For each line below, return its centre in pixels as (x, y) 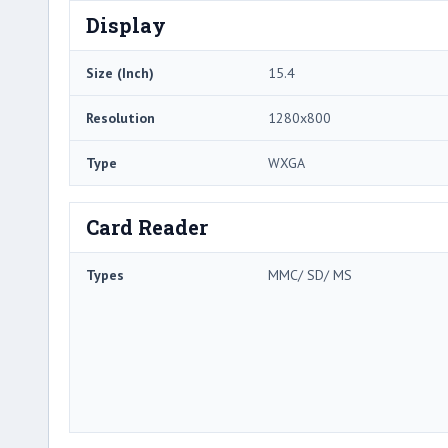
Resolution (120, 117)
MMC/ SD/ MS (310, 274)
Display (126, 24)
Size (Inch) (120, 72)
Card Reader (147, 226)
